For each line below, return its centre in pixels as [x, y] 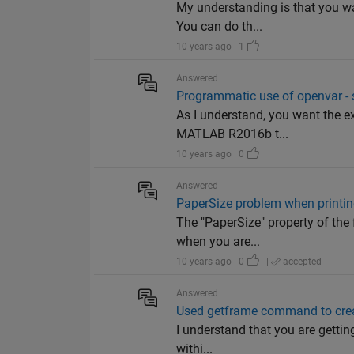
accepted [301, 262]
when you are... [218, 242]
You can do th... [220, 27]
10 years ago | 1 [212, 47]
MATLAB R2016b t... [233, 134]
